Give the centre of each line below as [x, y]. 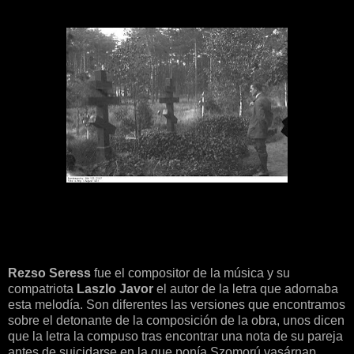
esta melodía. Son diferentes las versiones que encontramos [177, 305]
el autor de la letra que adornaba [246, 289]
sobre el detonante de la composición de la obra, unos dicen [176, 321]
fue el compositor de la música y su [190, 273]
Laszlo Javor [115, 289]
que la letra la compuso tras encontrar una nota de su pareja [175, 337]
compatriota [42, 289]
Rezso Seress [49, 273]
